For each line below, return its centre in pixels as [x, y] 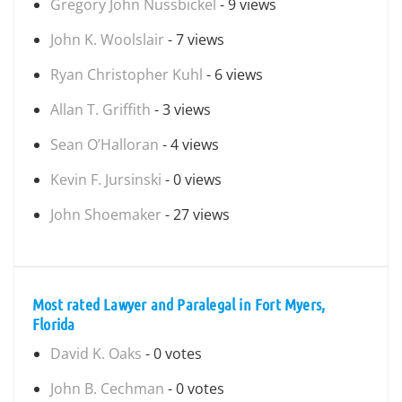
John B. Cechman [107, 389]
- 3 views [181, 109]
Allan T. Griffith [100, 109]
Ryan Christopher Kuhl [127, 74]
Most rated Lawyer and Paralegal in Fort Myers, [179, 304]
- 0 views [192, 179]
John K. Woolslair [107, 39]
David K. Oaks [96, 354]
